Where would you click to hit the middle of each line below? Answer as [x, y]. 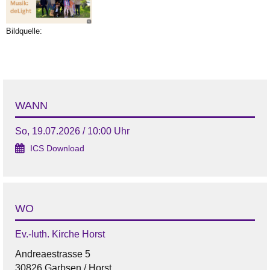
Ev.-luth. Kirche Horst [60, 234]
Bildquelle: [24, 31]
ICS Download [57, 149]
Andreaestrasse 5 [53, 254]
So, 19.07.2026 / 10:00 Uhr [72, 131]
